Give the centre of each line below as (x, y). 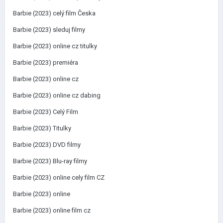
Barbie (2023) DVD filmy (47, 145)
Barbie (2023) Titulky (42, 128)
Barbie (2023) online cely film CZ (59, 177)
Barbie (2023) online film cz (52, 210)
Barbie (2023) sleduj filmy (49, 30)
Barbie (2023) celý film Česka (54, 13)
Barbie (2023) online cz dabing (57, 95)
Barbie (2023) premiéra (46, 62)
